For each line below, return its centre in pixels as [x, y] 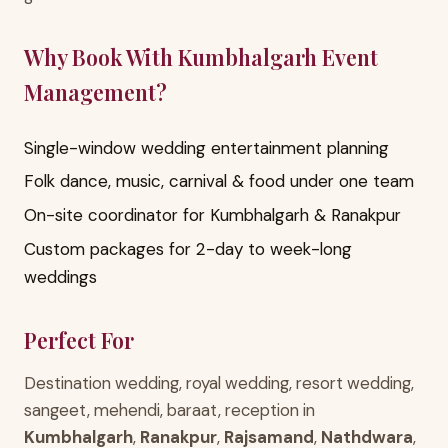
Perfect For [79, 339]
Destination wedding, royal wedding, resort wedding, [219, 382]
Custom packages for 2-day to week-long [188, 248]
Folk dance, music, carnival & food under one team [219, 181]
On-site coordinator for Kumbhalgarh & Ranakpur [212, 214]
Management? [95, 91]
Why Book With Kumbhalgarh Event [201, 56]
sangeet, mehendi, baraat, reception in [169, 409]
